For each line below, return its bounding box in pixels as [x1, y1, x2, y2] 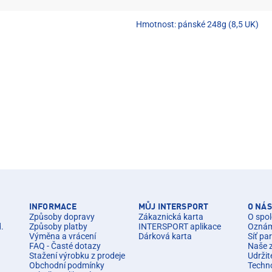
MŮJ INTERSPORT [138, 202, 209, 211]
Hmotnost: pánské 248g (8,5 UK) [136, 19, 259, 29]
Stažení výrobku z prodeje [29, 250, 125, 260]
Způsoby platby [29, 221, 87, 231]
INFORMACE [29, 202, 77, 211]
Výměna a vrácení [29, 231, 96, 241]
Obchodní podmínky [29, 260, 104, 270]
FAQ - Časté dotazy [29, 240, 101, 251]
